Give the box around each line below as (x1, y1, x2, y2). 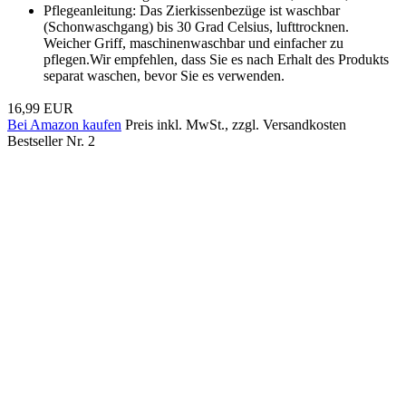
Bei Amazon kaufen (7, 116, 121, 132)
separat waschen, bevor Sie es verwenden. (43, 67, 285, 83)
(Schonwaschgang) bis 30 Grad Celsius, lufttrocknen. (43, 18, 349, 34)
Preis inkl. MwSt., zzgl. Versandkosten (125, 116, 346, 132)
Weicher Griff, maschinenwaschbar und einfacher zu (43, 34, 343, 51)
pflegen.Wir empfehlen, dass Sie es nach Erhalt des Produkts (43, 51, 389, 67)
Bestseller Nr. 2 (7, 132, 95, 149)
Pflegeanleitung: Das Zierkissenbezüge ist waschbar (43, 2, 340, 18)
